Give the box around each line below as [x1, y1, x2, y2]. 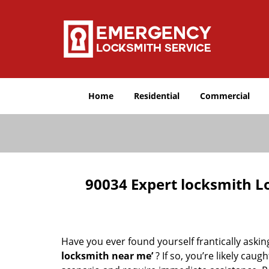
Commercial [200, 90, 250, 101]
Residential [134, 90, 180, 101]
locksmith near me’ [61, 249, 153, 262]
